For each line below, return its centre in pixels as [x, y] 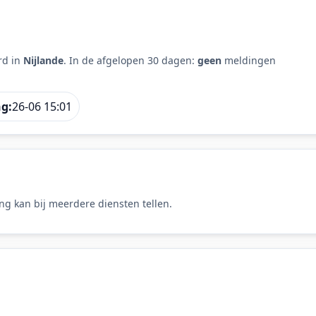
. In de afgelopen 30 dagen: [130, 60]
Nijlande [43, 60]
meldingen [249, 60]
